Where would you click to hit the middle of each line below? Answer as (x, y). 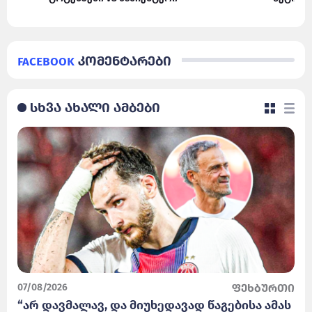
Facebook (46, 61)
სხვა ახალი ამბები (95, 107)
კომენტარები (123, 61)
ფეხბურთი (263, 288)
